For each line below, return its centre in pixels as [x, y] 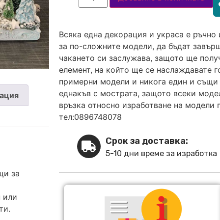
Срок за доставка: [147, 141]
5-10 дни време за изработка [162, 154]
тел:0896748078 [90, 117]
